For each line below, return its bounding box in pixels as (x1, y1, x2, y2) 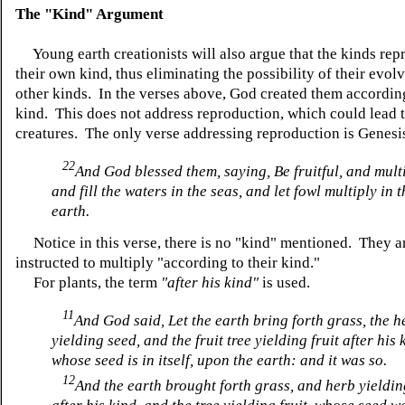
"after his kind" (161, 274, 259, 292)
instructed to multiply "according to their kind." (15, 254, 324, 272)
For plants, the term (15, 274, 161, 292)
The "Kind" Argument (15, 5, 164, 24)
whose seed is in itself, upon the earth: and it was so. (52, 351, 387, 369)
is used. (259, 274, 310, 292)
